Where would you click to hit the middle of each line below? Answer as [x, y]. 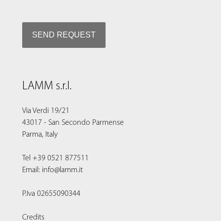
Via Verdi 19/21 [46, 111]
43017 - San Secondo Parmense [73, 123]
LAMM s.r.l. [47, 86]
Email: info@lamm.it [53, 170]
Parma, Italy [40, 134]
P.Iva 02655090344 [51, 194]
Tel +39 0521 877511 [55, 158]
